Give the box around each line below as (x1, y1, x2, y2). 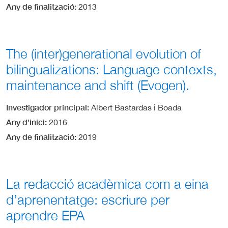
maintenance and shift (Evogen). (6, 77, 189, 93)
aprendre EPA (6, 208, 84, 224)
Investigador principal (6, 102, 87, 112)
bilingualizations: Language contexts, (6, 62, 217, 77)
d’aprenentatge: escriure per (6, 192, 169, 208)
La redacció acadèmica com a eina (6, 176, 209, 192)
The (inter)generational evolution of (6, 46, 201, 62)
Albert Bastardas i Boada (91, 103, 182, 112)
